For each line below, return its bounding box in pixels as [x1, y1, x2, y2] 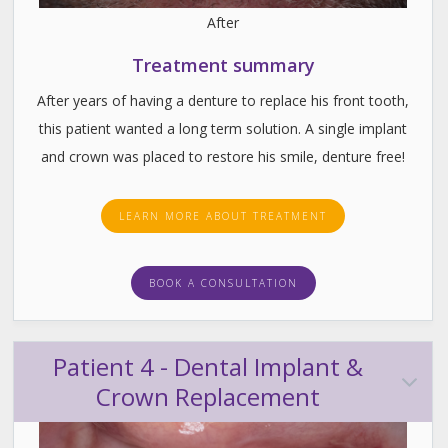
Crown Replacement [96, 380, 320, 414]
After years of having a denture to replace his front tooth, [37, 91, 409, 111]
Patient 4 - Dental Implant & [53, 350, 363, 384]
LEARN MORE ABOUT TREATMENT [119, 209, 327, 224]
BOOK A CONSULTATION [148, 276, 298, 291]
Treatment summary [131, 53, 315, 78]
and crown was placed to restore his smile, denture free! [41, 147, 405, 167]
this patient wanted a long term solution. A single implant [39, 119, 407, 139]
